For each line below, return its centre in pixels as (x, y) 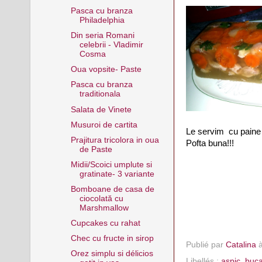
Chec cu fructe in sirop (112, 239)
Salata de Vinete (101, 109)
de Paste (96, 149)
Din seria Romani (102, 36)
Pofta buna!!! (210, 144)
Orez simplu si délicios (112, 254)
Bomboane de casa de (112, 189)
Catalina (241, 245)
